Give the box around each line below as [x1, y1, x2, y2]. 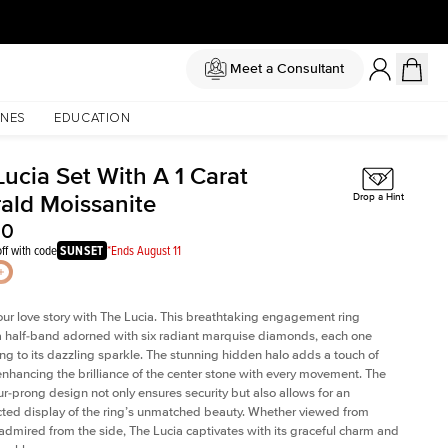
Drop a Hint [352, 191, 404, 204]
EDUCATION [53, 112, 131, 125]
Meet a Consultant [229, 60, 344, 77]
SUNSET [60, 241, 104, 260]
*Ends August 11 [106, 241, 181, 259]
